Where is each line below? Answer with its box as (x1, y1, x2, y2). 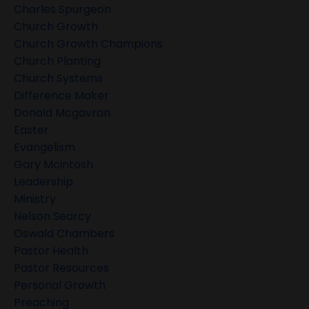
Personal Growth (14, 277, 106, 294)
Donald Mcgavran (14, 105, 110, 121)
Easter (14, 122, 49, 139)
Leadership (14, 174, 73, 190)
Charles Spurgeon (14, 1, 111, 18)
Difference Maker (14, 88, 109, 104)
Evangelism (14, 139, 75, 156)
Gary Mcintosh (14, 157, 93, 173)
